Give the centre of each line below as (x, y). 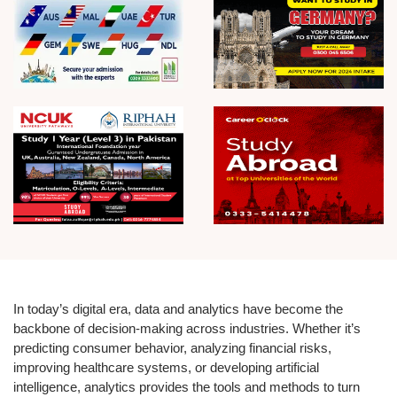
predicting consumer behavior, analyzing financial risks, (172, 348)
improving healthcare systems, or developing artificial (166, 368)
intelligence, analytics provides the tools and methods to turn (187, 387)
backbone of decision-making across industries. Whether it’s (187, 329)
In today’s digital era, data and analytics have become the (178, 309)
